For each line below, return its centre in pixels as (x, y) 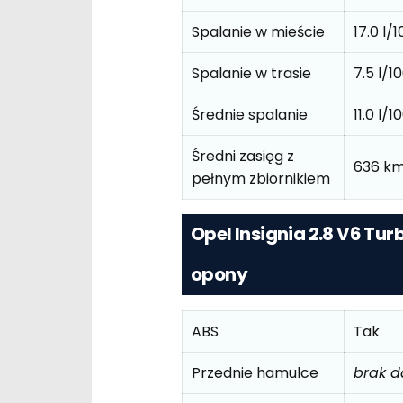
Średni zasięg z (243, 156)
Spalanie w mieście (258, 31)
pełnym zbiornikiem (261, 178)
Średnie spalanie (250, 114)
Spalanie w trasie (251, 73)
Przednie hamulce (255, 372)
